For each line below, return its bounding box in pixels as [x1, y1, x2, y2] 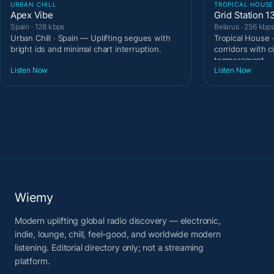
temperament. [214, 54, 267, 65]
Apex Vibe [10, 9, 53, 21]
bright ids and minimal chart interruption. [10, 43, 161, 54]
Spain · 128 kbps [10, 21, 65, 31]
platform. [15, 256, 50, 267]
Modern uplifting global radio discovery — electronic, [15, 215, 221, 226]
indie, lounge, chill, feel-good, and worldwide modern [15, 229, 221, 240]
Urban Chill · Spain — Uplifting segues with [10, 32, 171, 43]
